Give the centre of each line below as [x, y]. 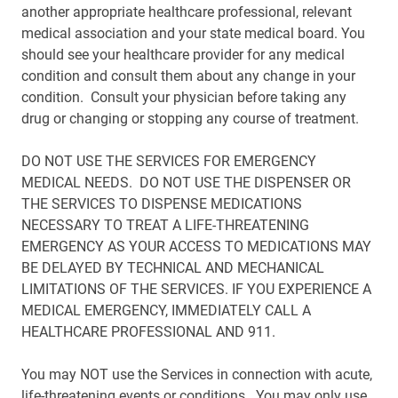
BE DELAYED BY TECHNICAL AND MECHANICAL [173, 268]
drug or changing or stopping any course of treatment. [190, 119]
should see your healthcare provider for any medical [183, 55]
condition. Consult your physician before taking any [184, 97]
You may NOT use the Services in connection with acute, [197, 374]
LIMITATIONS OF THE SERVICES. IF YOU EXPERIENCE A [196, 289]
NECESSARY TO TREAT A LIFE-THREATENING [165, 225]
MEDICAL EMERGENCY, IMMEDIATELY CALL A [166, 310]
